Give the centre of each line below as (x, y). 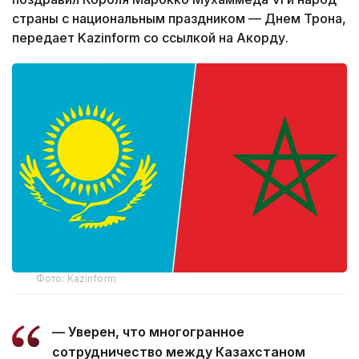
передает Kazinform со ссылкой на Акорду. (150, 38)
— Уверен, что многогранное (148, 332)
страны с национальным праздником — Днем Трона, (179, 19)
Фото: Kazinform (76, 279)
